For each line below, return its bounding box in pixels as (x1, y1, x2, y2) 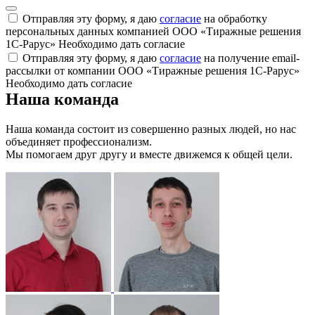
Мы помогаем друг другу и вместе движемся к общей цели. (6, 148, 292, 161)
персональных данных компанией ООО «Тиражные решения (6, 25, 301, 38)
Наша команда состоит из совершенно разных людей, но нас (6, 123, 296, 136)
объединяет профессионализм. (6, 136, 152, 148)
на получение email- (201, 52, 300, 65)
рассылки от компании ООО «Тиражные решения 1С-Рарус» (6, 65, 300, 77)
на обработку (201, 13, 267, 25)
